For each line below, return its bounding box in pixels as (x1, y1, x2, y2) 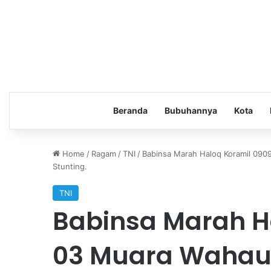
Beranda (113, 105, 148, 116)
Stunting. (53, 161, 87, 171)
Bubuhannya (164, 105, 217, 116)
